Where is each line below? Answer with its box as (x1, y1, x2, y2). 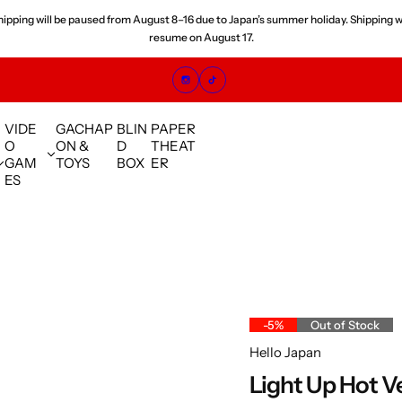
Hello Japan (249, 344, 321, 361)
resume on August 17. (148, 31, 254, 44)
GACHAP (56, 120, 114, 137)
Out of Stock (310, 318, 380, 332)
